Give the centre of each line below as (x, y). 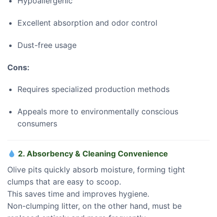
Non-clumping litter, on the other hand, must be (94, 206)
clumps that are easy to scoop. (64, 181)
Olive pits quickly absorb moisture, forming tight (96, 169)
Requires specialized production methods (93, 89)
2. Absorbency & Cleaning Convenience (92, 153)
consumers (37, 124)
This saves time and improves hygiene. (78, 194)
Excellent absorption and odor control (87, 23)
